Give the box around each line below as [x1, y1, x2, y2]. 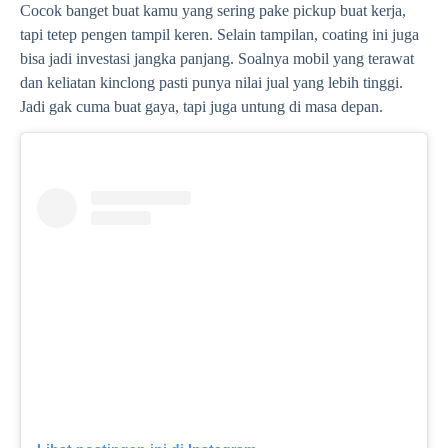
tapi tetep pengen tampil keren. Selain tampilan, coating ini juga [20, 25, 419, 43]
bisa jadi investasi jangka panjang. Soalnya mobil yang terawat [20, 49, 414, 67]
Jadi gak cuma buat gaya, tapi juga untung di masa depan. [20, 97, 383, 115]
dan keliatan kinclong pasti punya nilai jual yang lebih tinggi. [20, 73, 403, 91]
